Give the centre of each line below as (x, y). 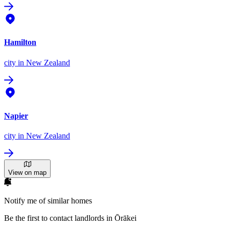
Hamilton (20, 42)
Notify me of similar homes (48, 201)
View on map (27, 173)
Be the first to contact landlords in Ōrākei (70, 218)
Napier (16, 116)
